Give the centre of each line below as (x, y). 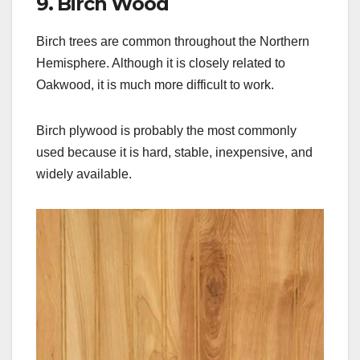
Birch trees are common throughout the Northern (173, 42)
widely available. (84, 174)
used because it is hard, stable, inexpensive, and (174, 153)
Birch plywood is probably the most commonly (166, 131)
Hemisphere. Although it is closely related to (161, 63)
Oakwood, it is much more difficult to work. (155, 85)
